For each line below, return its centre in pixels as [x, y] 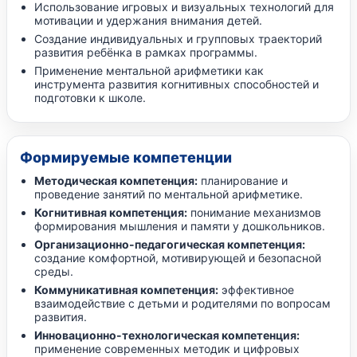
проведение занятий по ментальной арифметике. [169, 194]
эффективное [256, 289]
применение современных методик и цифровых [167, 348]
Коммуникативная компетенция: [126, 289]
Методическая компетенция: [116, 180]
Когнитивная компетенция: [111, 212]
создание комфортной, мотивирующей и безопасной [178, 257]
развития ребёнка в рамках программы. [146, 52]
